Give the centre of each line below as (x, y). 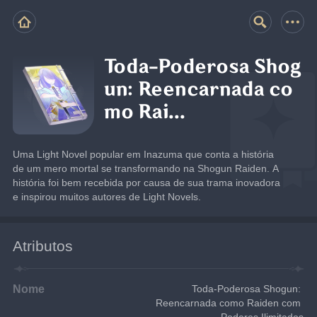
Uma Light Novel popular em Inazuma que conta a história (144, 154)
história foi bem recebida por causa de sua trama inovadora (147, 182)
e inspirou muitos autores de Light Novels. (107, 196)
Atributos (43, 246)
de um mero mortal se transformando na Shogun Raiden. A (146, 168)
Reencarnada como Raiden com (230, 302)
